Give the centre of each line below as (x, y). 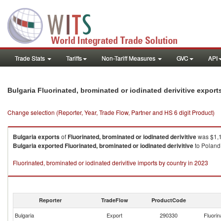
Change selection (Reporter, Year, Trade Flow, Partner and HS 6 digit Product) (111, 112)
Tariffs (74, 58)
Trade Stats (31, 58)
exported (51, 146)
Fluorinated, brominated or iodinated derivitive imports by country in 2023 (110, 163)
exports (49, 137)
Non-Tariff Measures (129, 58)
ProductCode (169, 200)
